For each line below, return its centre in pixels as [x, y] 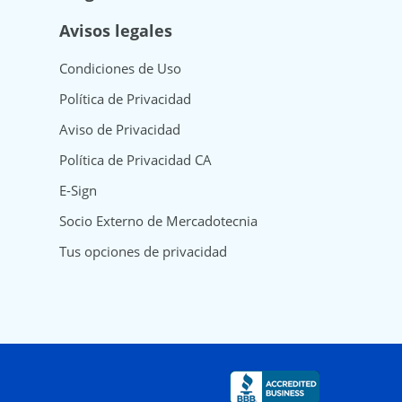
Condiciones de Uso [120, 69]
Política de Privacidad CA [135, 160]
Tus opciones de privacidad [143, 252]
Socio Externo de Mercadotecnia [158, 221]
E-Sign [78, 191]
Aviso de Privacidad [119, 130]
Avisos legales [115, 31]
